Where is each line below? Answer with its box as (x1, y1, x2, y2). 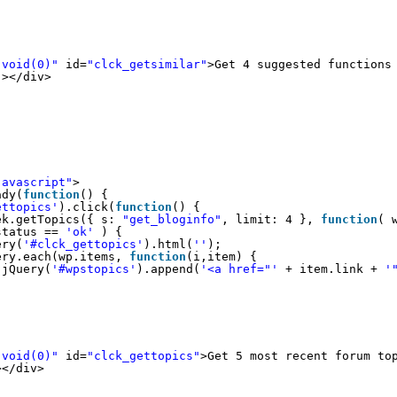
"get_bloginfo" (122, 213, 222, 226)
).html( (144, 237, 193, 251)
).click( (58, 200, 115, 214)
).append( (136, 262, 200, 276)
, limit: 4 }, (222, 213, 321, 226)
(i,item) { (186, 250, 257, 263)
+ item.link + (285, 262, 385, 276)
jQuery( (2, 262, 51, 276)
